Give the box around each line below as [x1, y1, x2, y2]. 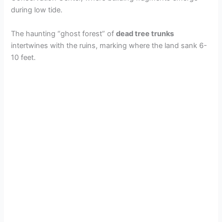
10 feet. [11, 53, 36, 62]
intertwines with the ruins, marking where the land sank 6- [11, 41, 208, 50]
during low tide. [11, 5, 63, 15]
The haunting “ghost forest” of [11, 29, 116, 38]
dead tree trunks [116, 29, 174, 38]
